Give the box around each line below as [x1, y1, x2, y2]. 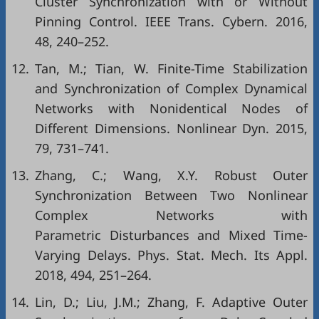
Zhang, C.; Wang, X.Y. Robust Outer [35, 167, 308, 184]
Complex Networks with [35, 206, 308, 224]
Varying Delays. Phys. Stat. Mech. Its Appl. [35, 246, 308, 263]
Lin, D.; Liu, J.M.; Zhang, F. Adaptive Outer [35, 293, 308, 310]
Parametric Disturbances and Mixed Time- [35, 226, 308, 244]
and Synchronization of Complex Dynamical [35, 80, 308, 97]
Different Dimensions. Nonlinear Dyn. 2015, [35, 120, 308, 137]
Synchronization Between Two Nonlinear [35, 187, 308, 204]
